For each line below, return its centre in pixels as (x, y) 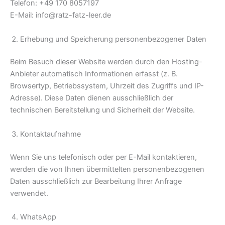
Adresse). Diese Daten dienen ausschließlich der (92, 98)
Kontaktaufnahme (50, 134)
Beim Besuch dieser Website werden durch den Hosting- (106, 62)
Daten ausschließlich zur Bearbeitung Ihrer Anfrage (96, 181)
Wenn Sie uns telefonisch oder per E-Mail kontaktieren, (103, 157)
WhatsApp (38, 217)
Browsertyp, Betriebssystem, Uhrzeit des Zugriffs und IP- (107, 86)
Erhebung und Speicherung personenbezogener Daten (113, 39)
